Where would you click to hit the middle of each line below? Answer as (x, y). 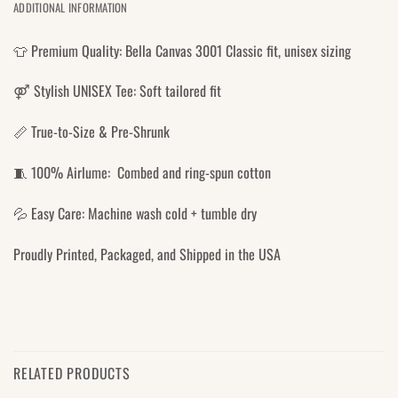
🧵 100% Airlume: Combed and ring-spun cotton (142, 173)
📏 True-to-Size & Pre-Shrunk (92, 132)
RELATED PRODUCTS (72, 374)
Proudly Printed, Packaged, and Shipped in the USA (147, 254)
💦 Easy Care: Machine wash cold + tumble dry (135, 213)
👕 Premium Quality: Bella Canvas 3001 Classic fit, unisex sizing (182, 50)
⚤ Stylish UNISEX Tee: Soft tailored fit (117, 91)
